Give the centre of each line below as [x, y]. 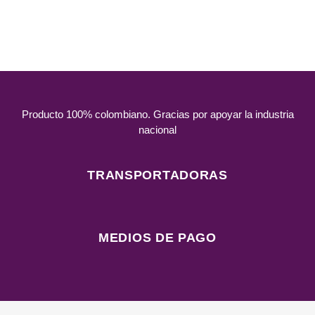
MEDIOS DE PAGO [157, 238]
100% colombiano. [108, 114]
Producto [44, 114]
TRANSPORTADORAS [157, 175]
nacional [157, 130]
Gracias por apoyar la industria [222, 114]
